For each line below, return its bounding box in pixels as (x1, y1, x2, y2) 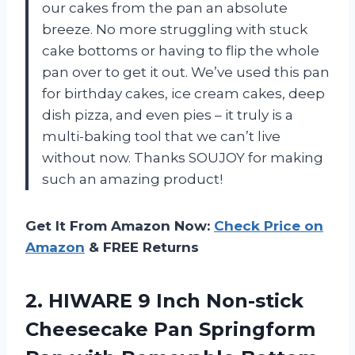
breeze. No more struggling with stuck (42, 21, 307, 37)
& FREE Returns (85, 239, 199, 255)
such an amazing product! (42, 170, 223, 187)
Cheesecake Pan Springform (25, 317, 315, 341)
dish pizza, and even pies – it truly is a (42, 106, 293, 123)
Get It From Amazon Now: (25, 217, 214, 234)
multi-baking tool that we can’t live (42, 128, 281, 144)
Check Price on (214, 217, 323, 234)
